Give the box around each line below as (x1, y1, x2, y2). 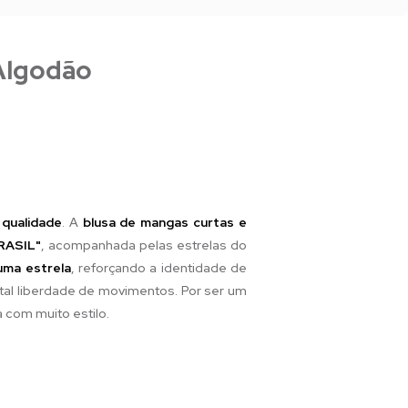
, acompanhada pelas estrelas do (41, 236, 247, 253)
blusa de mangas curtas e (82, 213, 248, 230)
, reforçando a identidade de (70, 259, 248, 276)
